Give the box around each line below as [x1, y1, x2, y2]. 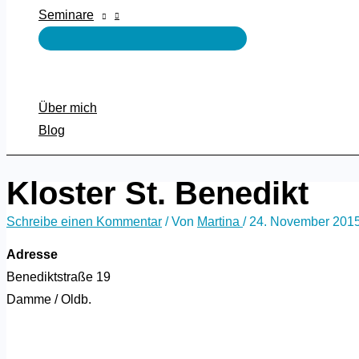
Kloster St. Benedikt [6, 175, 309, 212]
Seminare [38, 8, 94, 22]
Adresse [6, 248, 58, 262]
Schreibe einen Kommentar [6, 215, 162, 229]
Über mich [38, 101, 97, 115]
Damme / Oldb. [6, 292, 91, 307]
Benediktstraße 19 [6, 270, 111, 284]
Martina [197, 215, 243, 229]
